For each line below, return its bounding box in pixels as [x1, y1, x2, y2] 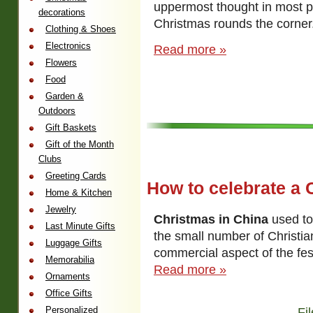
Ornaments [45, 271, 90, 282]
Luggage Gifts [45, 238, 102, 248]
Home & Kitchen [45, 187, 112, 198]
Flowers [45, 57, 77, 68]
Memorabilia [45, 254, 94, 265]
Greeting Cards [45, 170, 106, 181]
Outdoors [38, 105, 75, 116]
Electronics [45, 41, 91, 51]
